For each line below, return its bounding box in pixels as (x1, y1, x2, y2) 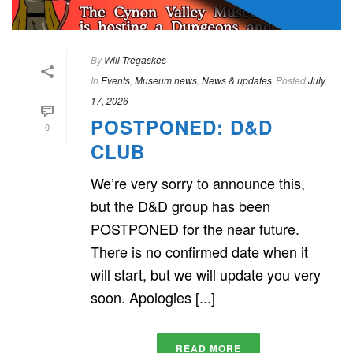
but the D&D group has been (91, 195, 270, 216)
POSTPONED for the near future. (91, 217, 299, 239)
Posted (276, 72, 306, 87)
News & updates (202, 72, 272, 87)
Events (101, 72, 130, 87)
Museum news (135, 72, 197, 87)
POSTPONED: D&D (91, 113, 273, 140)
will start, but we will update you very (91, 263, 321, 284)
